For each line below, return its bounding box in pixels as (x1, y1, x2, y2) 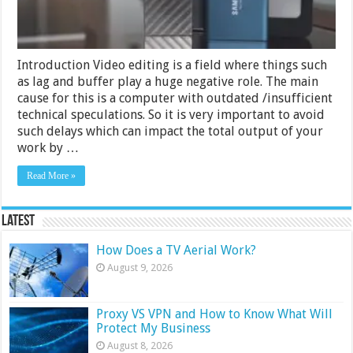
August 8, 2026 (107, 339, 173, 351)
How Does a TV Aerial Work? (96, 242, 257, 258)
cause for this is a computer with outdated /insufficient (17, 90, 333, 106)
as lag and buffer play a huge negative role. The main (17, 73, 319, 89)
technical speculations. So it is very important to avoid (17, 106, 325, 122)
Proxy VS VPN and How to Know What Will (96, 306, 333, 321)
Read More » (27, 169, 76, 181)
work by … (17, 139, 80, 155)
